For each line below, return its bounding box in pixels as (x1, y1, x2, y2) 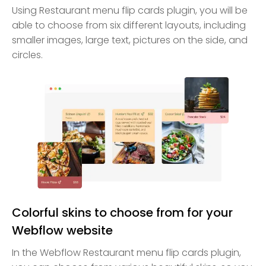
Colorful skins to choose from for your (12, 204, 233, 221)
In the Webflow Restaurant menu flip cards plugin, (12, 246, 241, 260)
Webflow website (12, 222, 113, 239)
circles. (12, 48, 43, 62)
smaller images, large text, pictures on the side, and (12, 33, 248, 47)
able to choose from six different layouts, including (12, 18, 246, 33)
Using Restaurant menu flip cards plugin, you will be (12, 4, 248, 18)
